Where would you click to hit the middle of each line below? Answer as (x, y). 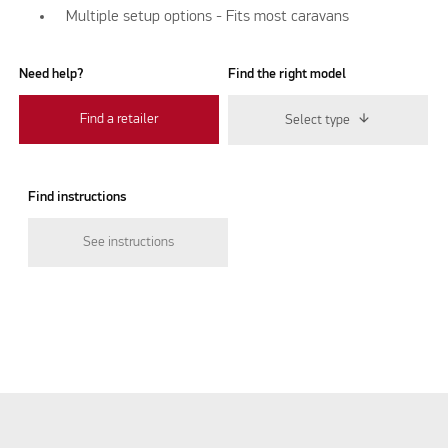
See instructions (128, 241)
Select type (318, 119)
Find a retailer (119, 119)
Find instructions (77, 196)
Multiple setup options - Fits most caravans (208, 16)
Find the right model (287, 73)
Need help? (52, 73)
